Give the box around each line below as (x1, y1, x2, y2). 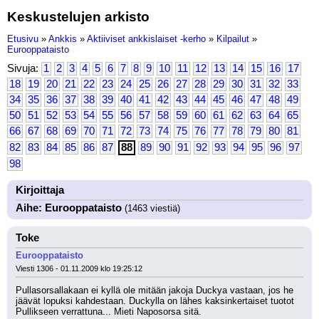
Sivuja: (7, 63, 41, 74)
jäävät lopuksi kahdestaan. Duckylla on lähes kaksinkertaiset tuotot (16, 296, 294, 306)
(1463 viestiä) (122, 203, 180, 214)
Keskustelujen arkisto (7, 9, 150, 24)
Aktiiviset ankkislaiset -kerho (87, 33, 206, 44)
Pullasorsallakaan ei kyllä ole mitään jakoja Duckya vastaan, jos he (16, 285, 293, 296)
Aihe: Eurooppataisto (16, 202, 122, 214)
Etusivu (7, 33, 38, 44)
